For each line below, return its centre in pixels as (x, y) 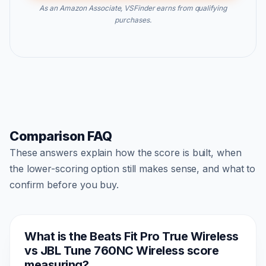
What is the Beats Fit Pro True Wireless (132, 236)
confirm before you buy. (64, 184)
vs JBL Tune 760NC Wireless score (121, 250)
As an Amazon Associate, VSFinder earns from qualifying (133, 8)
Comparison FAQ (61, 136)
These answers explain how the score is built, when (126, 152)
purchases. (133, 20)
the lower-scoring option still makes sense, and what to (133, 168)
